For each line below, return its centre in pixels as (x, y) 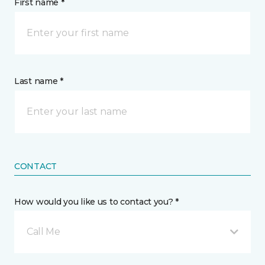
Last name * (39, 81)
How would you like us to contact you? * (97, 202)
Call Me (43, 232)
